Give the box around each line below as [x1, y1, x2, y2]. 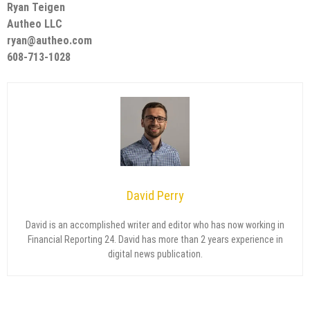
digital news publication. [107, 248, 203, 259]
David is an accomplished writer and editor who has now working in [26, 219, 284, 230]
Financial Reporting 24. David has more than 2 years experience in [27, 233, 283, 245]
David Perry [126, 188, 184, 203]
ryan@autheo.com [7, 33, 92, 47]
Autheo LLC [7, 17, 62, 30]
